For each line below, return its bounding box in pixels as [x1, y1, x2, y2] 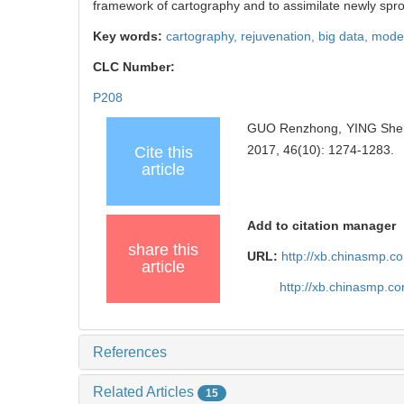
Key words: [93, 29, 166, 44]
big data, [318, 29, 372, 44]
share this [128, 241, 198, 260]
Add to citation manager [247, 218, 397, 234]
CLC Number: [93, 60, 179, 75]
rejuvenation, [241, 29, 318, 44]
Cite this [133, 143, 193, 162]
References [93, 344, 167, 361]
